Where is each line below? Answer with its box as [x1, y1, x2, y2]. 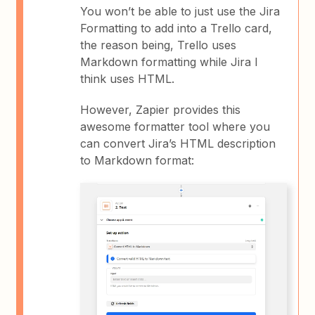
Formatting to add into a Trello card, [80, 20, 273, 35]
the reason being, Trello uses [80, 37, 237, 52]
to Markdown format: [80, 153, 195, 167]
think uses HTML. [80, 71, 175, 86]
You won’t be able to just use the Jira [80, 4, 281, 18]
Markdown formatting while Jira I [80, 54, 259, 69]
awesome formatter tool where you [80, 119, 271, 134]
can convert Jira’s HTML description [80, 136, 276, 150]
